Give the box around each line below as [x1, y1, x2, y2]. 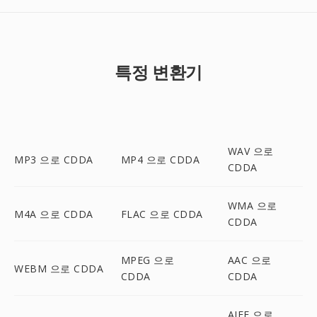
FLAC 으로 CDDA [120, 207, 203, 221]
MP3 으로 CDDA [14, 152, 93, 166]
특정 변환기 [115, 60, 202, 83]
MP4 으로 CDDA [120, 152, 200, 166]
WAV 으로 [227, 144, 274, 158]
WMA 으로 [227, 199, 277, 212]
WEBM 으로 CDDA [14, 261, 103, 275]
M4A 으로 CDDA [14, 207, 93, 221]
